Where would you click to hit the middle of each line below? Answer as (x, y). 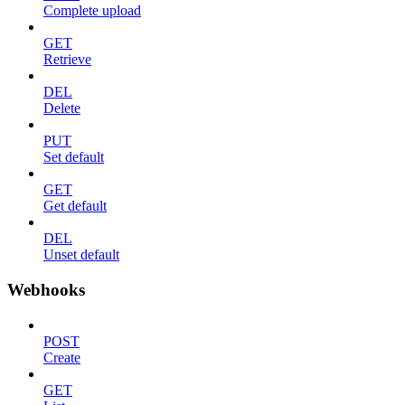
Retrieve (67, 60)
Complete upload (92, 11)
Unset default (81, 255)
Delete (62, 108)
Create (62, 357)
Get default (75, 206)
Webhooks (46, 289)
